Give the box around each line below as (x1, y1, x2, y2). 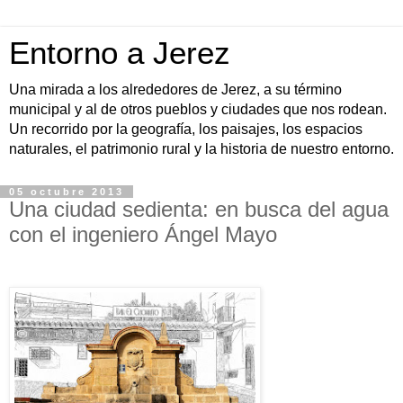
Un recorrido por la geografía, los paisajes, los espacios (9, 121, 363, 137)
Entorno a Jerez (9, 36, 230, 70)
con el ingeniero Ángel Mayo (9, 222, 277, 246)
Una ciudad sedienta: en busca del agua (9, 197, 389, 221)
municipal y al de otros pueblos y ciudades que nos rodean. (9, 102, 387, 117)
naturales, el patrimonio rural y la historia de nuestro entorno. (9, 141, 394, 157)
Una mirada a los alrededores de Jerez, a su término (9, 82, 342, 97)
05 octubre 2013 (9, 186, 124, 197)
